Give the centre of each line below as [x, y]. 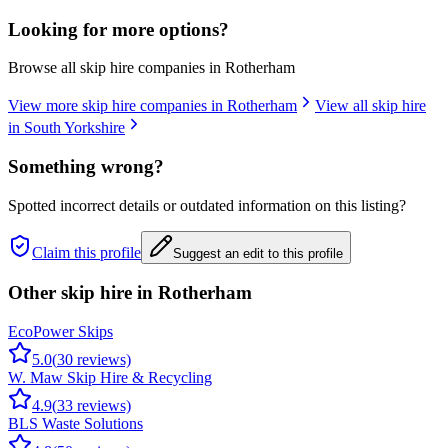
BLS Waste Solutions [75, 424]
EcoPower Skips [60, 332]
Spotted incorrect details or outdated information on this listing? [207, 205]
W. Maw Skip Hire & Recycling [110, 378]
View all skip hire [370, 106]
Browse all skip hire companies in [116, 68]
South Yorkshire [74, 128]
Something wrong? [86, 166]
